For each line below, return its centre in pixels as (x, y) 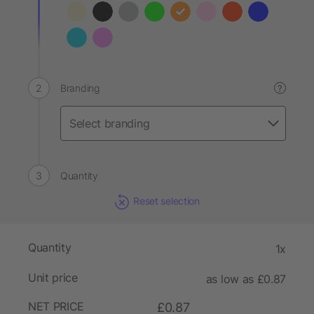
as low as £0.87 (246, 279)
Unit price (53, 278)
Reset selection (166, 201)
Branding (80, 88)
